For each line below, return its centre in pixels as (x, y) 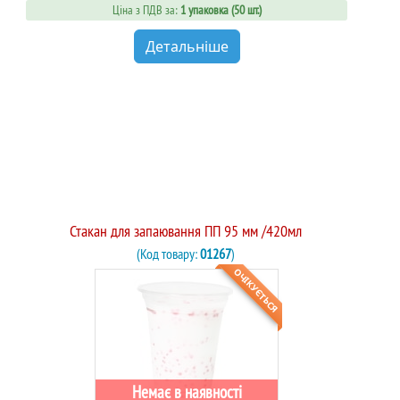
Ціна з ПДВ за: (145, 10)
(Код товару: (168, 253)
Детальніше (187, 46)
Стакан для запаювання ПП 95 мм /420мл (186, 230)
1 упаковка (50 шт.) (221, 10)
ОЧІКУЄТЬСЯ (256, 290)
